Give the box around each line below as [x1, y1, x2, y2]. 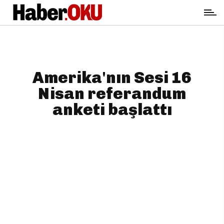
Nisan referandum [38, 84, 186, 103]
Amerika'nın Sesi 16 [32, 68, 191, 87]
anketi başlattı [52, 100, 172, 119]
